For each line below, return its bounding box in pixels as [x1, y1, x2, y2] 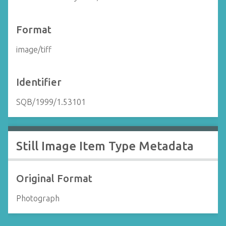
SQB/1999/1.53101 [16, 97, 86, 106]
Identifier [16, 76, 62, 88]
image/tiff [16, 45, 51, 54]
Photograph [16, 194, 60, 203]
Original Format [16, 173, 92, 184]
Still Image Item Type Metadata [16, 139, 194, 153]
